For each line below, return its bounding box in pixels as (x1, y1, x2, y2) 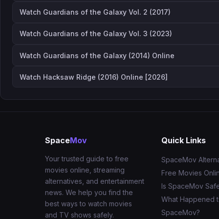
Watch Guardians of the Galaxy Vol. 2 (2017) (20, 8, 171, 17)
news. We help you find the (45, 188, 133, 197)
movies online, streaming (45, 166, 125, 175)
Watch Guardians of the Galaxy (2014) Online (20, 51, 175, 60)
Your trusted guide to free (45, 154, 129, 163)
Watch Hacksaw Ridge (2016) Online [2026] (20, 72, 168, 81)
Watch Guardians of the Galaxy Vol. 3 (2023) (20, 29, 173, 38)
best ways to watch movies (45, 199, 132, 208)
